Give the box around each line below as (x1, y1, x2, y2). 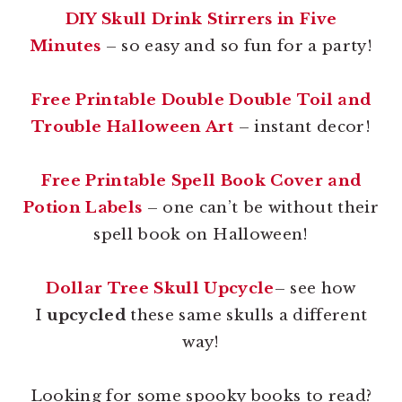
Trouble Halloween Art (31, 117, 234, 136)
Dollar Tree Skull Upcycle (46, 278, 275, 298)
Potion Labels (22, 197, 143, 217)
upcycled (47, 305, 127, 325)
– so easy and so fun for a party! (100, 36, 372, 56)
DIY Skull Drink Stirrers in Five (65, 9, 337, 29)
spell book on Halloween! (93, 224, 309, 244)
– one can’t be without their (142, 197, 380, 217)
